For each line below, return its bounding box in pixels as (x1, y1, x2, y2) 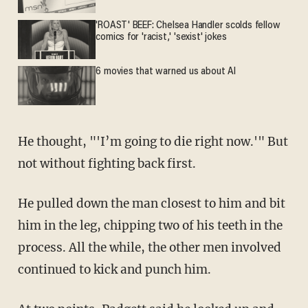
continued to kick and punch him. (17, 261, 211, 277)
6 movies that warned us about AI (96, 67, 236, 78)
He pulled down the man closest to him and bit (17, 195, 285, 211)
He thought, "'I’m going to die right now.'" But (17, 133, 288, 149)
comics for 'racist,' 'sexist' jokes (96, 32, 228, 43)
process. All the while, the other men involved (17, 239, 281, 255)
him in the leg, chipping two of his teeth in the (17, 217, 283, 233)
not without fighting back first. (17, 155, 196, 171)
